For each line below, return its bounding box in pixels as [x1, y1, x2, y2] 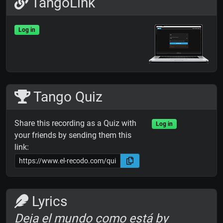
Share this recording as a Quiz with [14, 118, 136, 128]
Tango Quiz [30, 89, 103, 106]
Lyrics [28, 193, 67, 210]
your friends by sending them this [14, 130, 131, 140]
